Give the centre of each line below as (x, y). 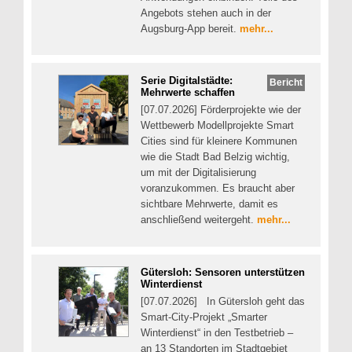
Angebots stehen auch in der (206, 13)
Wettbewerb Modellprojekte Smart (217, 126)
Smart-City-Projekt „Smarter (204, 317)
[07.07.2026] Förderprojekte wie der (221, 110)
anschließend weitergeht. (199, 220)
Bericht (286, 82)
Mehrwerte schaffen (188, 93)
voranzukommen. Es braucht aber (218, 189)
